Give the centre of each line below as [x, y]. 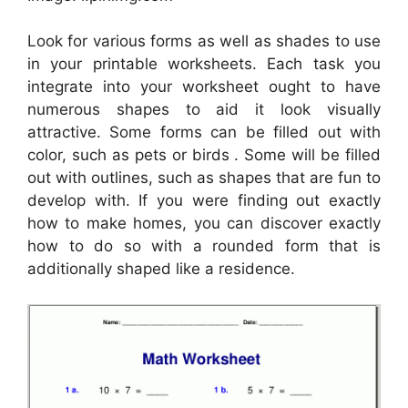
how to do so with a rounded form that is [204, 246]
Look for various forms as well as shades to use [204, 41]
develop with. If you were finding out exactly [204, 201]
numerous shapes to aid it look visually [204, 110]
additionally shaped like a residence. [161, 269]
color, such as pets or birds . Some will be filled [204, 155]
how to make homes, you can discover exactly [204, 224]
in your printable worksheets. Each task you [204, 64]
